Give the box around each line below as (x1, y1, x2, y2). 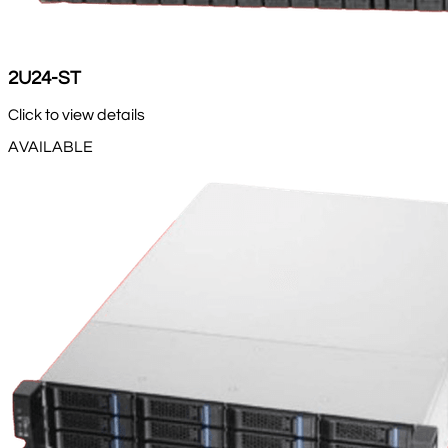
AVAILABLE (8, 138, 93, 155)
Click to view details (8, 106, 145, 123)
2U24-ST (8, 68, 81, 88)
